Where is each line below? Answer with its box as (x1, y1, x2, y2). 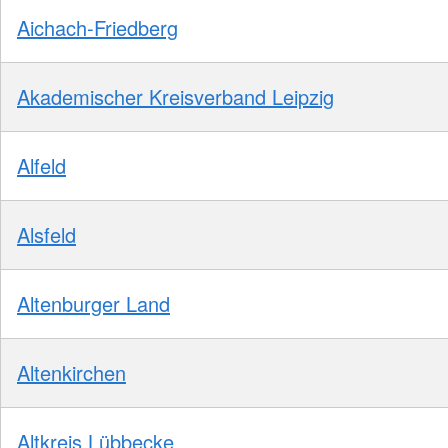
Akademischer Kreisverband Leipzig (17, 81, 334, 111)
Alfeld (17, 150, 66, 180)
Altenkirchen (17, 357, 126, 387)
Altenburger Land (17, 288, 170, 318)
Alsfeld (17, 219, 76, 249)
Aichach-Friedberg (17, 12, 178, 42)
